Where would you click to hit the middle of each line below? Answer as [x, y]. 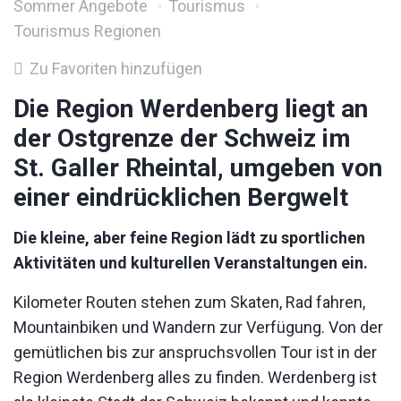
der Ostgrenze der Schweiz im [182, 138]
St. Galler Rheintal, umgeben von [198, 167]
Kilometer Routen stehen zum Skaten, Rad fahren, [189, 302]
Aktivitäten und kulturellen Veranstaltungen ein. [191, 262]
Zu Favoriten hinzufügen [114, 68]
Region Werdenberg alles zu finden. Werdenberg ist [195, 377]
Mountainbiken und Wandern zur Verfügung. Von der [198, 327]
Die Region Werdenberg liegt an [191, 108]
